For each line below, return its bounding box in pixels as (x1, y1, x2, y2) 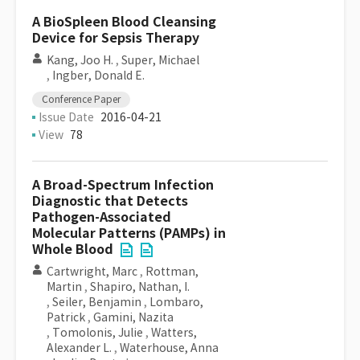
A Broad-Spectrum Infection (32, 177, 214, 194)
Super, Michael (121, 53, 199, 67)
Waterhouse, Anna (120, 341, 219, 355)
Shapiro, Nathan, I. (90, 280, 190, 294)
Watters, (151, 325, 197, 340)
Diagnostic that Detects (32, 193, 188, 210)
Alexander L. (47, 341, 112, 355)
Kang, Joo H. (47, 53, 113, 67)
